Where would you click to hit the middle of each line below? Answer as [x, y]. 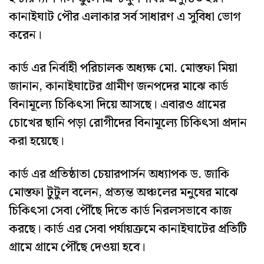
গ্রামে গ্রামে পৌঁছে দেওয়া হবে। [79, 248]
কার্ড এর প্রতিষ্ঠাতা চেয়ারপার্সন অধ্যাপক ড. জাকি [119, 175]
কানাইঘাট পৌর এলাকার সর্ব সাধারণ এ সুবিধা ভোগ [125, 17]
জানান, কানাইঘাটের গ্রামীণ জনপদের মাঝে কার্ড [118, 86]
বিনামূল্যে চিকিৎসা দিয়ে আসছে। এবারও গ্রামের [117, 105]
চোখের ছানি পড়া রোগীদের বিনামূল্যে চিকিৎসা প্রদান [128, 123]
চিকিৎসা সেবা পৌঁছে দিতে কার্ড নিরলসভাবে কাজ [120, 211]
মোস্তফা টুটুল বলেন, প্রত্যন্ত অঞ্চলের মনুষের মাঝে [123, 193]
